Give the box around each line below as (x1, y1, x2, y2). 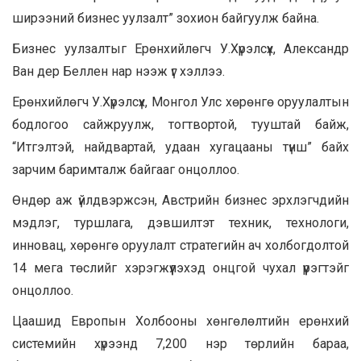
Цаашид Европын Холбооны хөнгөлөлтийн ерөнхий (12, 313, 349, 329)
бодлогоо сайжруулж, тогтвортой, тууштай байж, (12, 116, 349, 132)
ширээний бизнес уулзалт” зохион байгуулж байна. (12, 10, 319, 26)
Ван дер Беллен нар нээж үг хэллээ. (12, 63, 225, 79)
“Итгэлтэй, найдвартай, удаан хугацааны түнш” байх (12, 139, 349, 155)
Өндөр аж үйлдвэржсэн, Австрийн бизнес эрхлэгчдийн (12, 192, 349, 208)
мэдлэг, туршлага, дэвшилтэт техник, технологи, (12, 214, 349, 230)
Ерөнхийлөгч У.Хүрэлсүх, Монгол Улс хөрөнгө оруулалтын (12, 93, 349, 110)
